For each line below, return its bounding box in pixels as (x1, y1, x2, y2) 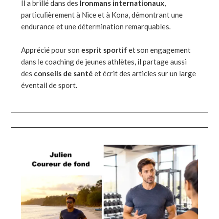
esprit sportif (81, 45, 129, 55)
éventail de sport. (21, 81, 78, 90)
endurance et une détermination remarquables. (21, 22, 171, 31)
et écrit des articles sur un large (94, 69, 197, 78)
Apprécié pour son (21, 45, 82, 55)
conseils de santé (34, 69, 95, 78)
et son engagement (129, 45, 191, 55)
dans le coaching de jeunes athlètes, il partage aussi (21, 57, 187, 66)
